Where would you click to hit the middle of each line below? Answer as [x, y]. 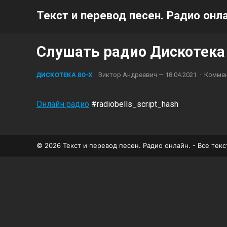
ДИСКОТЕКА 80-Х [65, 75]
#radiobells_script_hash [134, 104]
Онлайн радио [63, 104]
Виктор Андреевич [128, 75]
